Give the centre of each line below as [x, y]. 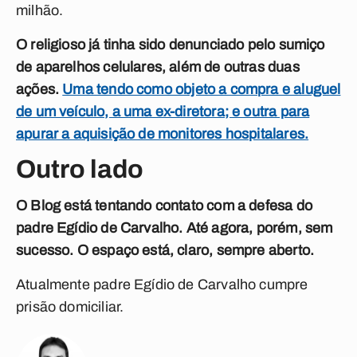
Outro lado [80, 169]
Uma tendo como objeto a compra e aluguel [202, 89]
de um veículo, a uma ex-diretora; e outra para [163, 112]
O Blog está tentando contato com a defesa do [164, 206]
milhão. [40, 10]
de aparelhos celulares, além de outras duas [158, 67]
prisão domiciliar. [70, 307]
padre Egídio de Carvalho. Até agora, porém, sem [175, 228]
